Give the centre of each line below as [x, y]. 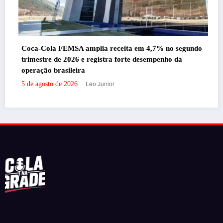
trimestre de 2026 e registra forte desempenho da [98, 59]
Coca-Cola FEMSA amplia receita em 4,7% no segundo [108, 49]
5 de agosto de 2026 [46, 84]
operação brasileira [50, 70]
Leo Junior [97, 84]
